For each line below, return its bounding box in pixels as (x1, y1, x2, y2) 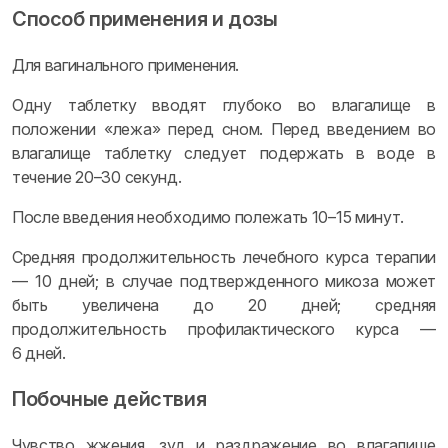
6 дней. (12, 343, 66, 363)
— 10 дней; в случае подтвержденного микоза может (12, 271, 436, 291)
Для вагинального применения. (12, 55, 240, 75)
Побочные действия (12, 387, 207, 411)
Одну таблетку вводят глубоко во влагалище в (12, 95, 436, 115)
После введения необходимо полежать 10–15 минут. (12, 207, 404, 227)
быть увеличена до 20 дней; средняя (12, 295, 436, 315)
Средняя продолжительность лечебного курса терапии (12, 247, 436, 267)
